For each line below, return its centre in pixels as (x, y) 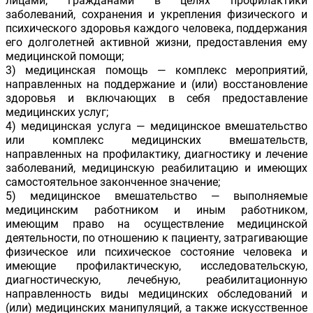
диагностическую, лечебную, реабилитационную (156, 280)
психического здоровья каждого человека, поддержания (156, 29)
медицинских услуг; (57, 112)
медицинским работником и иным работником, (156, 210)
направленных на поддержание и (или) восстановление (156, 85)
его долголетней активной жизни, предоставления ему (156, 43)
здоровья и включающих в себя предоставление (156, 99)
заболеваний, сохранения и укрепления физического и (156, 15)
